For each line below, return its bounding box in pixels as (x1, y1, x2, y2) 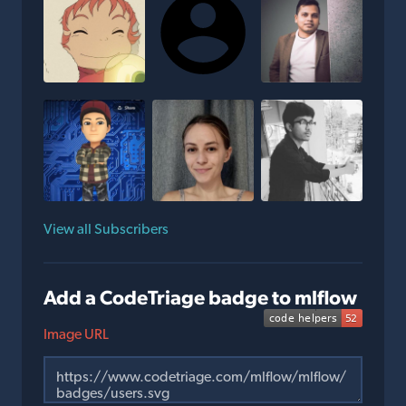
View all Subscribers (43, 220, 169, 238)
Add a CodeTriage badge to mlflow (43, 285, 357, 310)
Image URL (43, 325, 109, 343)
